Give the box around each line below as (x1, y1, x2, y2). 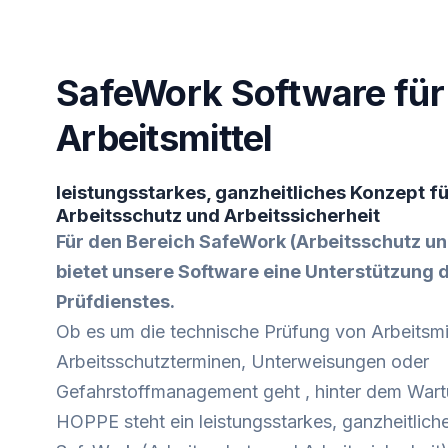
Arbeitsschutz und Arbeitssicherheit (56, 204, 380, 227)
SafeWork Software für (56, 71, 444, 115)
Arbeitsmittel (56, 116, 273, 160)
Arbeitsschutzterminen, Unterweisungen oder (56, 351, 429, 372)
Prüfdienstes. (56, 291, 175, 312)
